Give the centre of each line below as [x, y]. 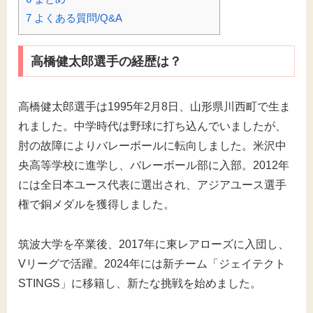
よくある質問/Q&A [77, 17]
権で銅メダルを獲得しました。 [96, 205]
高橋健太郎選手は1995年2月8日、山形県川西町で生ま [154, 107]
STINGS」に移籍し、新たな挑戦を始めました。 [140, 284]
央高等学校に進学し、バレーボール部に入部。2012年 [154, 166]
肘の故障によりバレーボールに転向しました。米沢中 [152, 146]
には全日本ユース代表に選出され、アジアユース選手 [152, 185]
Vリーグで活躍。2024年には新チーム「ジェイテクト [152, 264]
